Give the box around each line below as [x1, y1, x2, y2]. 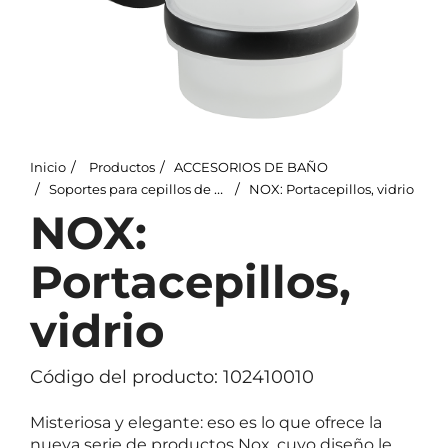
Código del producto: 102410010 [30, 366, 314, 388]
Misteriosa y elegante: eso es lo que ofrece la [30, 413, 382, 432]
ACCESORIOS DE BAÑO [174, 159, 328, 175]
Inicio [30, 159, 66, 175]
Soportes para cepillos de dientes [49, 181, 214, 197]
